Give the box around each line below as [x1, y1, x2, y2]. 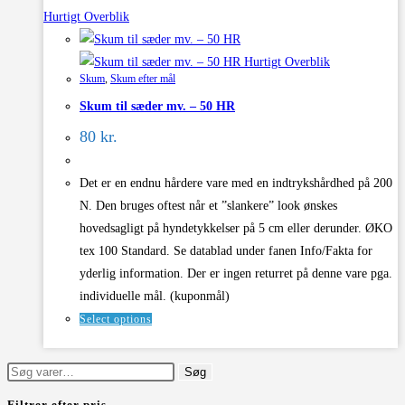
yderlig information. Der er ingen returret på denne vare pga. [80, 266, 392, 280]
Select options [80, 312, 152, 325]
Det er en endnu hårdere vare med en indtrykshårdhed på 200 [80, 175, 392, 190]
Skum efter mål [110, 72, 175, 86]
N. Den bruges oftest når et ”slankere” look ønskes [80, 198, 337, 212]
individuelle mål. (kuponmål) [80, 288, 230, 303]
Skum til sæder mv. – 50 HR [80, 99, 235, 114]
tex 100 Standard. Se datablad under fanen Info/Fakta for [80, 243, 372, 258]
